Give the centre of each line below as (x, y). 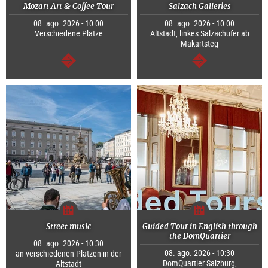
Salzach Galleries (200, 7)
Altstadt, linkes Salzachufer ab (200, 33)
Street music (68, 227)
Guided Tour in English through (200, 227)
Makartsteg (200, 44)
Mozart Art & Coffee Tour (68, 7)
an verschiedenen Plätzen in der (68, 254)
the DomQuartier (200, 236)
